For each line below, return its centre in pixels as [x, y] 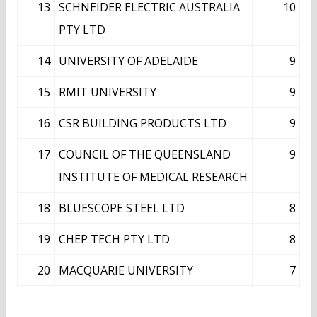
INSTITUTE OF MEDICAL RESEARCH [153, 177]
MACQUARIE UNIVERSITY [126, 270]
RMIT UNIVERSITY [108, 92]
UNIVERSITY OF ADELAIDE [128, 60]
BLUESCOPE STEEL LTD [122, 208]
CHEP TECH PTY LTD [114, 239]
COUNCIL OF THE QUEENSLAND [145, 154]
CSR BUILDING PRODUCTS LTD [143, 123]
